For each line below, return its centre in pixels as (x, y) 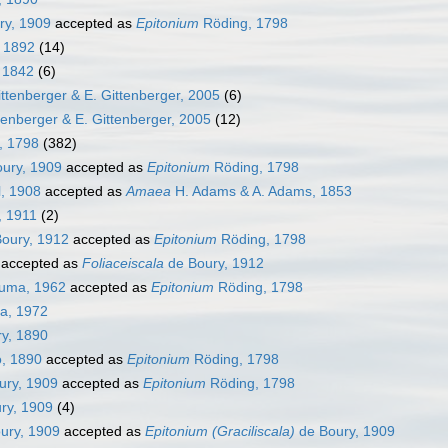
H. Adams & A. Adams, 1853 (261, 191)
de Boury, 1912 (214, 263)
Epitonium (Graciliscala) (220, 431)
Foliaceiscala (123, 263)
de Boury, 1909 (345, 431)
